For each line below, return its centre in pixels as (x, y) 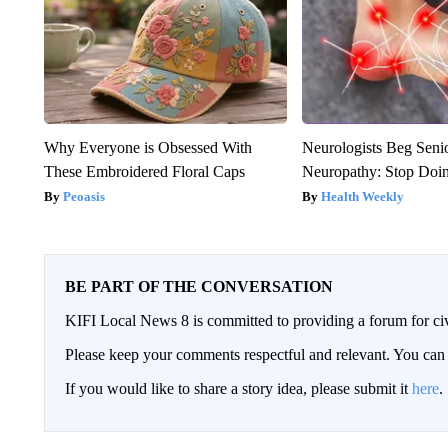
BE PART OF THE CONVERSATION (198, 287)
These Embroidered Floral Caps (144, 172)
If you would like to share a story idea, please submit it (238, 389)
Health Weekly (363, 197)
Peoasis (83, 197)
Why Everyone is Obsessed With (147, 148)
